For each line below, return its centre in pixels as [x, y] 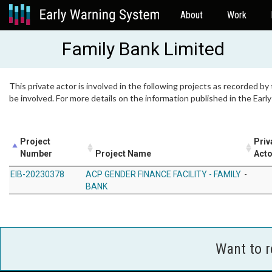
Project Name [123, 154]
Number [36, 154]
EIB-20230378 [37, 174]
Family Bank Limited [143, 49]
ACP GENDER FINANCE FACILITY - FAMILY [163, 174]
